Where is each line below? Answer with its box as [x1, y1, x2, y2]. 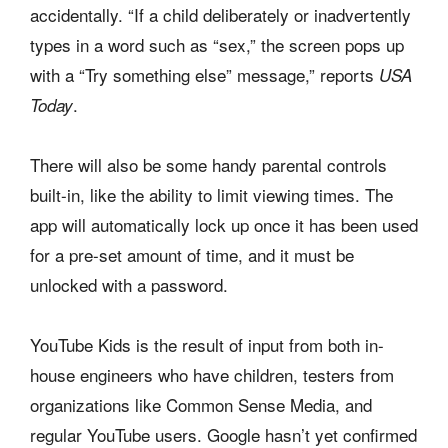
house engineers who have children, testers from [30, 361, 394, 387]
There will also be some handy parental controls [30, 151, 387, 177]
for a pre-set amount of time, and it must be [30, 241, 354, 267]
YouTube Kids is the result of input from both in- [30, 331, 384, 357]
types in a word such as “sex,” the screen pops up [30, 31, 404, 57]
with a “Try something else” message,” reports [30, 61, 379, 87]
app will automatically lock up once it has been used [30, 211, 418, 237]
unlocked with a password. [30, 271, 228, 297]
